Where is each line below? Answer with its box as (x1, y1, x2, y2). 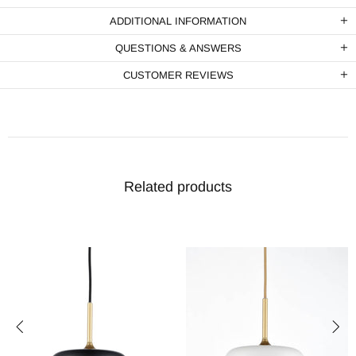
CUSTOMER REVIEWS (122, 68, 234, 81)
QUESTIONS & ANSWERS (114, 41, 242, 54)
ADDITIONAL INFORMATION (110, 14, 246, 27)
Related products (124, 178, 232, 195)
